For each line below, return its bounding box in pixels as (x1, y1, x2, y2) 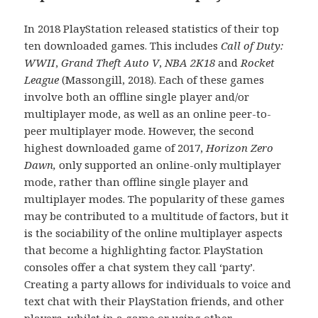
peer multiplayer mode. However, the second (24, 123, 255, 138)
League (24, 72, 60, 87)
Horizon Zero (206, 140, 274, 155)
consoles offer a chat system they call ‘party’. (24, 259, 256, 274)
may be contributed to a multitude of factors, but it (24, 208, 290, 223)
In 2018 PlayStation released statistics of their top (24, 21, 280, 35)
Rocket (241, 55, 275, 70)
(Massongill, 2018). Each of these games (59, 72, 265, 87)
